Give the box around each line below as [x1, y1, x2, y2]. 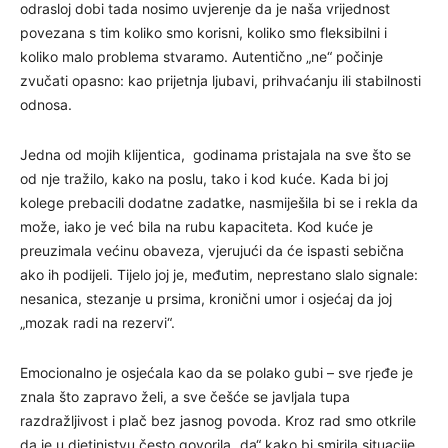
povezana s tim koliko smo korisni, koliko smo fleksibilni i [20, 23, 387, 41]
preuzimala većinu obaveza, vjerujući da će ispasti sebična [20, 241, 404, 259]
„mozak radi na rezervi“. [20, 313, 175, 331]
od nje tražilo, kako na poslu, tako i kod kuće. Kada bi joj [20, 169, 388, 187]
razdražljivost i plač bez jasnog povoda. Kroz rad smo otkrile [20, 411, 416, 429]
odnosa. [20, 95, 72, 113]
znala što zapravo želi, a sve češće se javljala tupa [20, 387, 350, 405]
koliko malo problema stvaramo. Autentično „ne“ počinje [20, 47, 383, 65]
